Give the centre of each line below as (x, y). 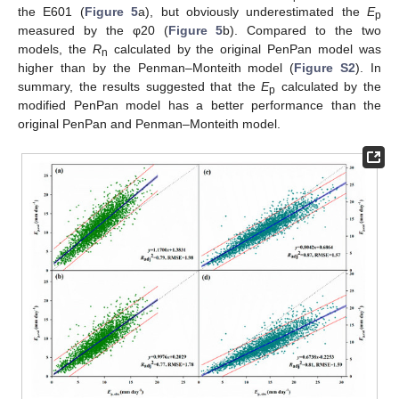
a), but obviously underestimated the (252, 11)
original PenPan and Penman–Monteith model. (149, 123)
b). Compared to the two (302, 30)
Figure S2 (325, 67)
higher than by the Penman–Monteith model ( (156, 67)
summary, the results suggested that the (140, 86)
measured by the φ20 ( (93, 30)
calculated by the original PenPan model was (244, 49)
